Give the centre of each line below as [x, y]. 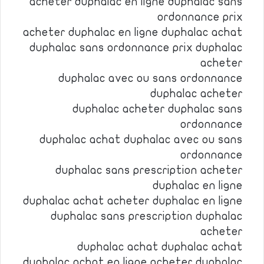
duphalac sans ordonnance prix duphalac [136, 48]
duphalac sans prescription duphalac [147, 216]
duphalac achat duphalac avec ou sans [141, 140]
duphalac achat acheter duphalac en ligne [133, 201]
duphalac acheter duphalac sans [158, 109]
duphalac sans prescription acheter [149, 170]
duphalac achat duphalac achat [160, 247]
